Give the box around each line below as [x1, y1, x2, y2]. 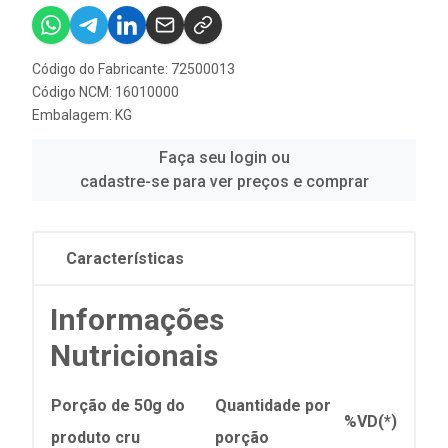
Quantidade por [215, 395, 331, 415]
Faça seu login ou [158, 147, 290, 167]
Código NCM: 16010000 [32, 83, 179, 100]
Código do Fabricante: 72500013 [32, 60, 235, 77]
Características [66, 248, 184, 268]
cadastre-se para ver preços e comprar [79, 171, 369, 191]
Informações [50, 301, 224, 337]
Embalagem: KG [32, 106, 132, 123]
